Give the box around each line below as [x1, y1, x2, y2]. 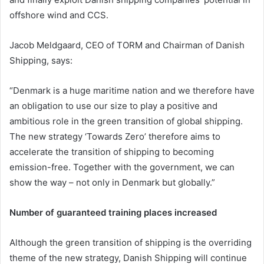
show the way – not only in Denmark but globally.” [9, 176, 215, 188]
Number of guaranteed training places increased [9, 206, 217, 218]
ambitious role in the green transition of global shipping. [9, 115, 243, 127]
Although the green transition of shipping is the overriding [9, 236, 252, 248]
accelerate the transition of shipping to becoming [9, 146, 214, 157]
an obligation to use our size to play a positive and [9, 100, 217, 111]
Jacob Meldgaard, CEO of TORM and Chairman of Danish [9, 39, 245, 51]
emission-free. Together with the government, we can [9, 161, 235, 173]
